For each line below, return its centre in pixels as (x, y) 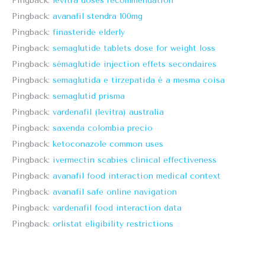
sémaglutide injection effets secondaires (135, 64)
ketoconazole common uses (108, 144)
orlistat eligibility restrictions (113, 224)
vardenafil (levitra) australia (108, 112)
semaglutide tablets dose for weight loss (134, 49)
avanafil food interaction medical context (137, 176)
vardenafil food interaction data (117, 208)
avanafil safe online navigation (115, 192)
